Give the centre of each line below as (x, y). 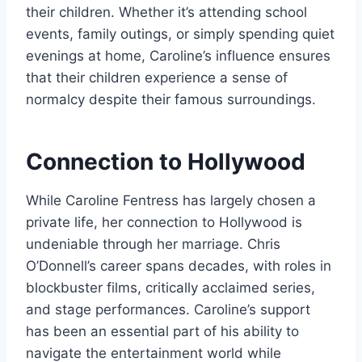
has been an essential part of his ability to (162, 332)
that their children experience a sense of (157, 78)
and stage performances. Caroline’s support (168, 310)
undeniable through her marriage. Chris (153, 244)
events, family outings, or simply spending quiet (180, 34)
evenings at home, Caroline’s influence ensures (178, 56)
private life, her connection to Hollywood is (164, 223)
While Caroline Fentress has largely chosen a (171, 201)
